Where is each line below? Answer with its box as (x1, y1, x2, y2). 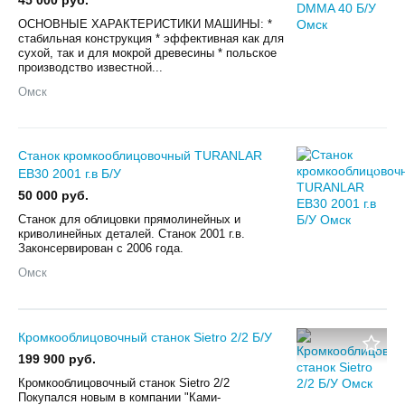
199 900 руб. (18, 351, 96, 366)
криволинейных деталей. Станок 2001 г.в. (18, 226, 245, 240)
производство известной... (18, 60, 163, 74)
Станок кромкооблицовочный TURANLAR (18, 147, 262, 163)
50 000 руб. (18, 187, 89, 202)
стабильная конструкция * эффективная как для (18, 31, 284, 45)
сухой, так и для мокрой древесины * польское (18, 45, 277, 60)
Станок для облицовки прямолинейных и (18, 212, 240, 226)
